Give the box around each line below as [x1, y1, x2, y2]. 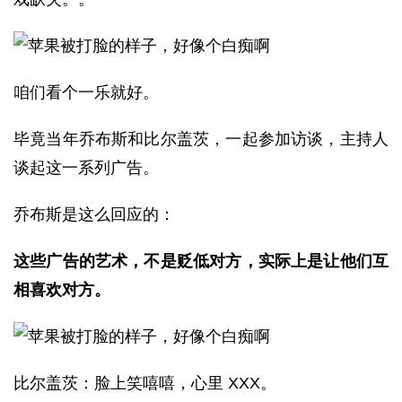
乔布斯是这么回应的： [13, 205, 175, 223]
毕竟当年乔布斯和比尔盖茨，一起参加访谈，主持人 [13, 130, 389, 148]
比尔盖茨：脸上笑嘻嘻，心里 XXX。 [13, 374, 276, 392]
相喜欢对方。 [13, 281, 110, 299]
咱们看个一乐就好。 [13, 83, 159, 101]
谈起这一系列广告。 [13, 159, 159, 177]
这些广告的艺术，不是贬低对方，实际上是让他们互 [13, 252, 389, 270]
